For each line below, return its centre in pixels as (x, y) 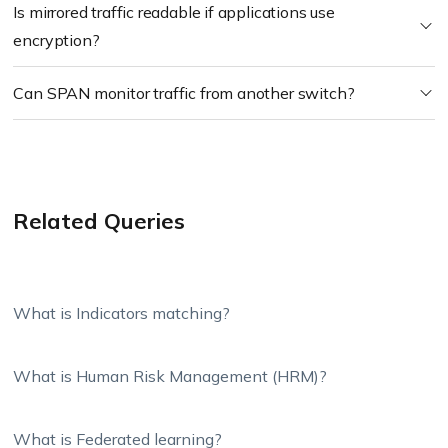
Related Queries (99, 221)
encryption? (56, 40)
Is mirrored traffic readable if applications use (174, 12)
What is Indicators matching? (122, 313)
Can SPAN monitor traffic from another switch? (184, 93)
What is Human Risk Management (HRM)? (170, 376)
